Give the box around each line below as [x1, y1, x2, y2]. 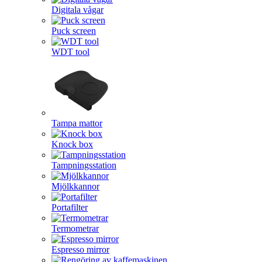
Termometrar [51, 223, 99, 233]
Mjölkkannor [51, 181, 99, 191]
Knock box [51, 139, 93, 149]
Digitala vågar [51, 5, 104, 15]
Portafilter [51, 202, 88, 212]
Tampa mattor [51, 118, 102, 128]
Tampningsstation [51, 160, 116, 170]
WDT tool [51, 47, 89, 57]
